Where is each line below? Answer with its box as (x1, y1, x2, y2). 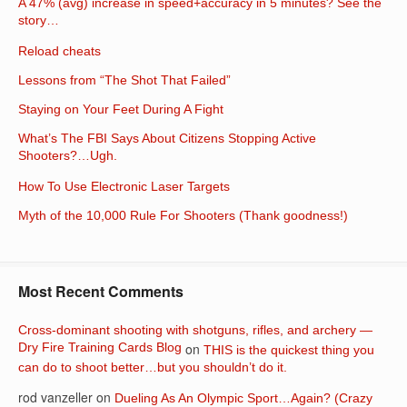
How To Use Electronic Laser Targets (18, 179, 230, 194)
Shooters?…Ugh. (18, 148, 117, 167)
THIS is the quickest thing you (203, 342, 374, 358)
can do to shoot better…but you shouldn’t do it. (18, 360, 287, 379)
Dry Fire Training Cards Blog (18, 340, 182, 359)
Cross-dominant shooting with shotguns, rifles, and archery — (18, 323, 372, 338)
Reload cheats (18, 44, 101, 59)
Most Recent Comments (18, 281, 184, 303)
